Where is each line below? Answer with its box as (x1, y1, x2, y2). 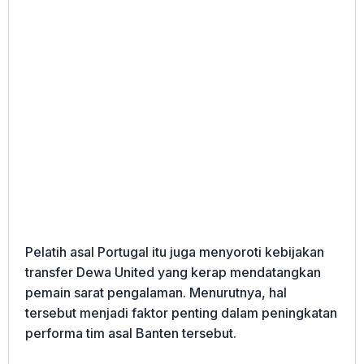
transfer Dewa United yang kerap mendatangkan (25, 264, 321, 281)
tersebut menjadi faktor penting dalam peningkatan (25, 305, 337, 322)
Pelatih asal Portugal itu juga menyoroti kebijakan (25, 244, 324, 261)
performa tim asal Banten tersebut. (25, 325, 236, 342)
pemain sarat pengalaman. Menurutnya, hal (25, 284, 287, 301)
